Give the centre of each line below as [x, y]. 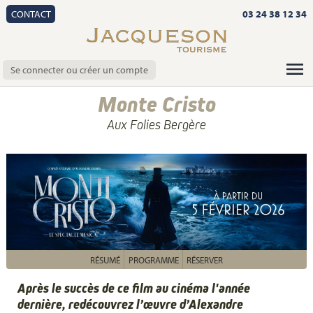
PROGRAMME [153, 260]
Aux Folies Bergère [156, 124]
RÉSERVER [204, 260]
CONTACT [31, 14]
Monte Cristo [156, 104]
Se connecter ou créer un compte [80, 70]
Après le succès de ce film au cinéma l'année [133, 288]
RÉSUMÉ [105, 260]
